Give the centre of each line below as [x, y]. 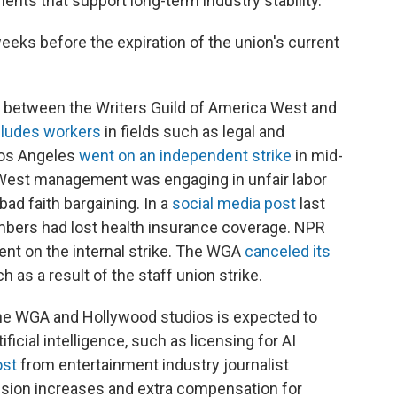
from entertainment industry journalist [153, 365]
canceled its [288, 251]
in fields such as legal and [193, 132]
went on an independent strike [185, 156]
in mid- [317, 156]
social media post [234, 203]
